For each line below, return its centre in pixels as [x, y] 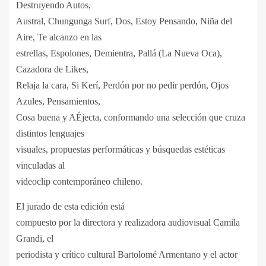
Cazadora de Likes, [52, 69]
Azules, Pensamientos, [58, 102]
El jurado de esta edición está [70, 207]
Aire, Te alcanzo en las [59, 37]
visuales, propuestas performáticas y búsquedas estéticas [121, 150]
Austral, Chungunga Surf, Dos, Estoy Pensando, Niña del [124, 21]
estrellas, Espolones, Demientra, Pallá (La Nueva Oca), [119, 53]
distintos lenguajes [50, 134]
